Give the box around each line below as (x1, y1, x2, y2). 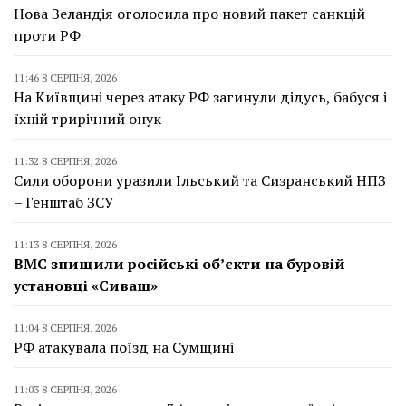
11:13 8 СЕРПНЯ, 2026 (14, 237, 117, 251)
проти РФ (14, 25, 81, 45)
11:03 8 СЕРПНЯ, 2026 (14, 382, 117, 396)
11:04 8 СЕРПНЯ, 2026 (14, 321, 117, 334)
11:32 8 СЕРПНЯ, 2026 (14, 154, 117, 168)
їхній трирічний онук (14, 109, 161, 129)
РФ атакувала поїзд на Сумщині (14, 337, 234, 357)
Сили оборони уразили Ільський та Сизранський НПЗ (14, 170, 386, 190)
